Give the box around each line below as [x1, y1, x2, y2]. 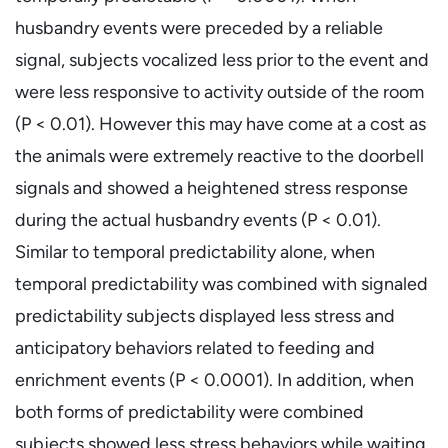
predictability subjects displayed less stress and [15, 305, 395, 326]
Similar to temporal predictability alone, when [15, 241, 375, 262]
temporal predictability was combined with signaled [15, 273, 428, 294]
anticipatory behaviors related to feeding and [15, 337, 375, 358]
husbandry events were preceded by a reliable [15, 17, 383, 38]
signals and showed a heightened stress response [15, 177, 408, 198]
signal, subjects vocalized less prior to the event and [15, 49, 429, 70]
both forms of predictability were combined [15, 401, 364, 422]
